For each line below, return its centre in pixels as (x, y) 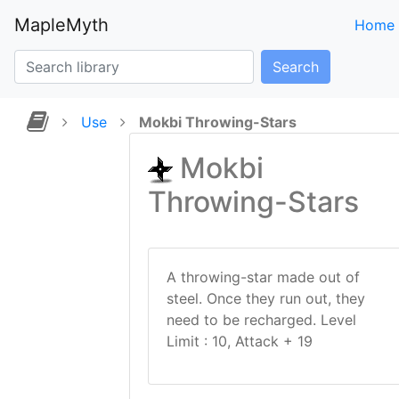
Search (296, 67)
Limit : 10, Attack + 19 (240, 341)
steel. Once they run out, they (266, 298)
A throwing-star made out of (263, 277)
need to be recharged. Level (261, 320)
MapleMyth (61, 25)
